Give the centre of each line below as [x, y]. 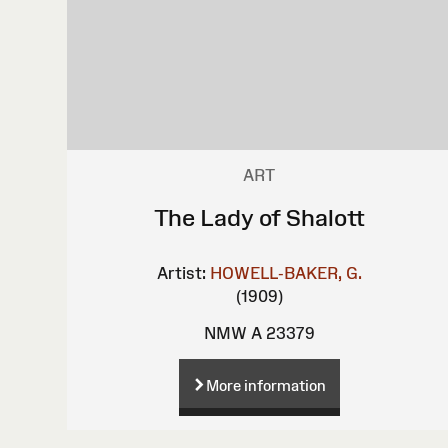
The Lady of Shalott [259, 217]
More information [265, 385]
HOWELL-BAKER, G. [285, 272]
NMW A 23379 [259, 332]
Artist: [181, 272]
